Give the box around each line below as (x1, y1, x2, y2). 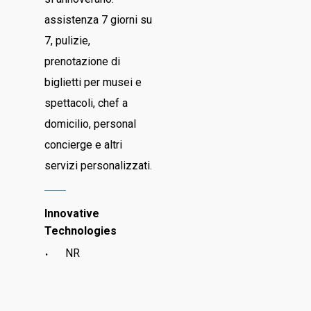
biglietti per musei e (44, 76, 142, 90)
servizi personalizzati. (44, 159, 153, 173)
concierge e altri (44, 138, 123, 152)
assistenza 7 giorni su (44, 13, 153, 27)
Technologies (44, 224, 117, 238)
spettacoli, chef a (44, 96, 128, 110)
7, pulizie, (44, 34, 91, 48)
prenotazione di (44, 55, 121, 69)
